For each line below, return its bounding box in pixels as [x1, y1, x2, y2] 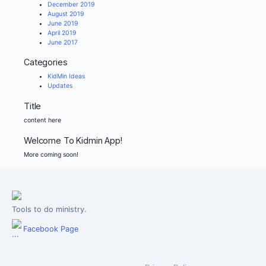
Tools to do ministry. [12, 204, 87, 214]
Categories [24, 57, 68, 68]
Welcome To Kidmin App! [24, 135, 122, 145]
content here [24, 116, 61, 125]
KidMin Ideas [47, 72, 85, 81]
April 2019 [47, 28, 77, 37]
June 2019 [47, 19, 78, 27]
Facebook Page [21, 224, 78, 234]
